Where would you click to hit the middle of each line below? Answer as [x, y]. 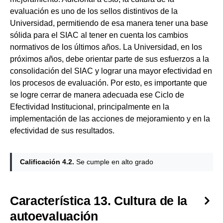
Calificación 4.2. [47, 162]
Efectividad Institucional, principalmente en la [90, 107]
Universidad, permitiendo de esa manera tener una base [109, 23]
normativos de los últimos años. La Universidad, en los [106, 47]
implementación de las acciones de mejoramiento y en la [110, 118]
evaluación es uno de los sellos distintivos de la [94, 11]
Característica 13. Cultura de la [99, 200]
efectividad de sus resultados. [63, 130]
